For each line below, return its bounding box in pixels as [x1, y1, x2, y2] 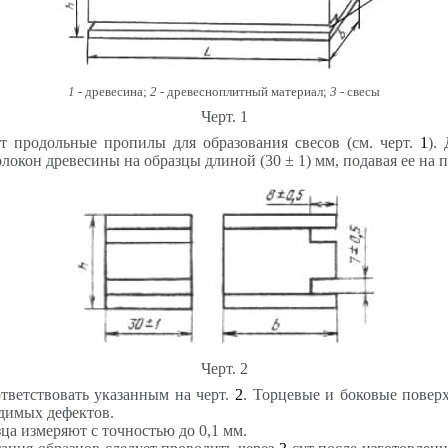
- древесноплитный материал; [157, 83, 330, 99]
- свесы [337, 83, 380, 99]
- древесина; [75, 83, 150, 99]
